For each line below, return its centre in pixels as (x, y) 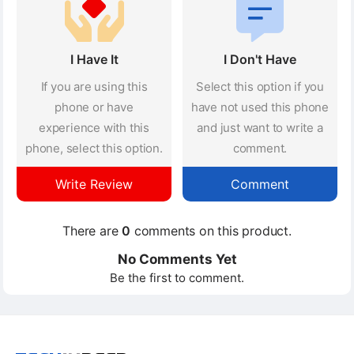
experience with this (94, 127)
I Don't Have (260, 59)
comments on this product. (211, 230)
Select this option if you (260, 86)
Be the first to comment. (177, 277)
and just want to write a (260, 127)
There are (92, 230)
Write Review (94, 184)
